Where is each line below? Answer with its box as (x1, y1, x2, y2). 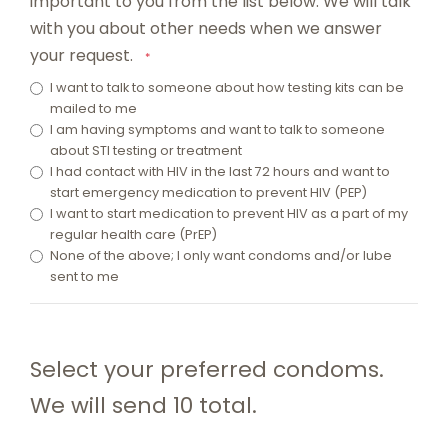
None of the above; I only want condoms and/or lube (50, 247, 392, 265)
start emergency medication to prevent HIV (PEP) (50, 184, 367, 202)
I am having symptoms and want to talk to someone (50, 121, 385, 139)
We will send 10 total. (30, 390, 257, 422)
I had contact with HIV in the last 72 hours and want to (50, 163, 390, 181)
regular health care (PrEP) (50, 226, 217, 244)
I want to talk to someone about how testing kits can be (50, 79, 404, 97)
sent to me (50, 268, 119, 286)
